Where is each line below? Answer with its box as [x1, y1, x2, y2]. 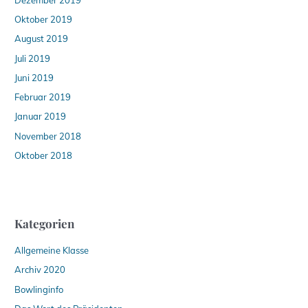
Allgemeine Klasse [14, 245, 89, 256]
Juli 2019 [14, 52, 51, 64]
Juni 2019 [14, 71, 54, 83]
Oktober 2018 [14, 149, 73, 161]
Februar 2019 [14, 91, 71, 103]
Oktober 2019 [14, 14, 73, 25]
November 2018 [14, 130, 82, 142]
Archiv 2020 [14, 264, 66, 276]
